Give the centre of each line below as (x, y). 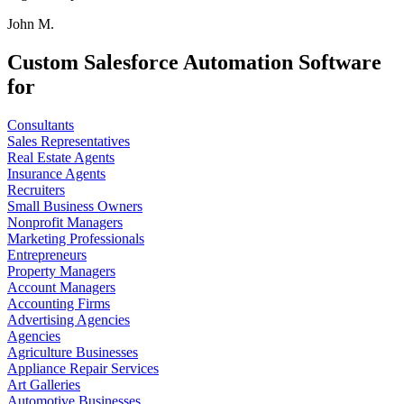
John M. (31, 23)
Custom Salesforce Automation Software (194, 62)
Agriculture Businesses (73, 352)
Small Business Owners (75, 206)
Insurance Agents (56, 173)
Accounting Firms (59, 303)
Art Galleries (44, 384)
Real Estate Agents (61, 157)
